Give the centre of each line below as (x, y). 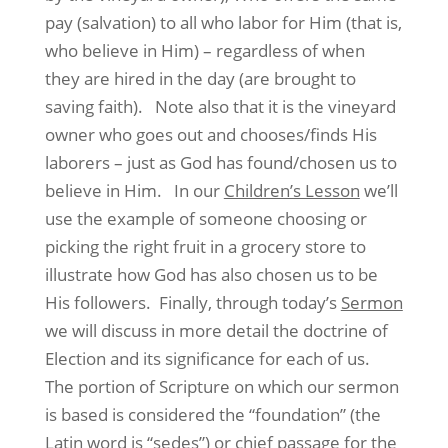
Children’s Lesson (291, 190)
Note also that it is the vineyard (275, 106)
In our (198, 190)
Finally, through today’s (249, 302)
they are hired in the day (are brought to (200, 78)
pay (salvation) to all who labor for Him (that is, (223, 22)
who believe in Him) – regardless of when (204, 50)
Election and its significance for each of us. (207, 358)
